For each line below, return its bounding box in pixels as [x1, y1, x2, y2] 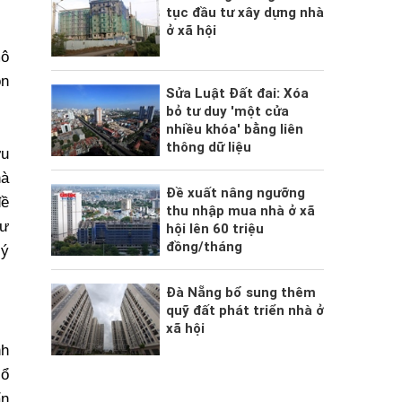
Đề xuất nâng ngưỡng [165, 185, 305, 202]
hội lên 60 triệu [165, 221, 264, 238]
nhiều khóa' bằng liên [165, 121, 303, 138]
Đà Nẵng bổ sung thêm [165, 284, 316, 301]
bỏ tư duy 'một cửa [165, 103, 289, 120]
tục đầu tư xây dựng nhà [165, 4, 324, 21]
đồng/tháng [165, 239, 242, 256]
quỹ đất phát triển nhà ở [165, 302, 324, 319]
